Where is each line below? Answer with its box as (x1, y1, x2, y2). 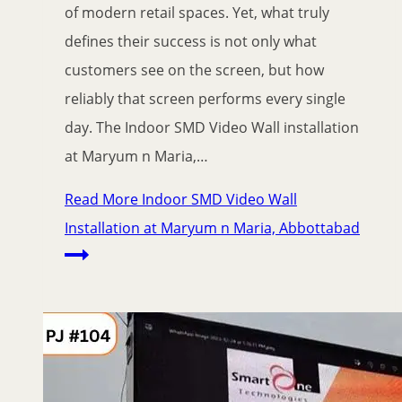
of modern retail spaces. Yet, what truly (65, 3, 329, 23)
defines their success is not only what (65, 31, 317, 52)
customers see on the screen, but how (65, 60, 324, 81)
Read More (65, 189, 138, 210)
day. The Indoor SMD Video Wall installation (65, 118, 359, 138)
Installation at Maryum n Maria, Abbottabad (65, 218, 360, 239)
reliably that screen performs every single (65, 89, 345, 109)
